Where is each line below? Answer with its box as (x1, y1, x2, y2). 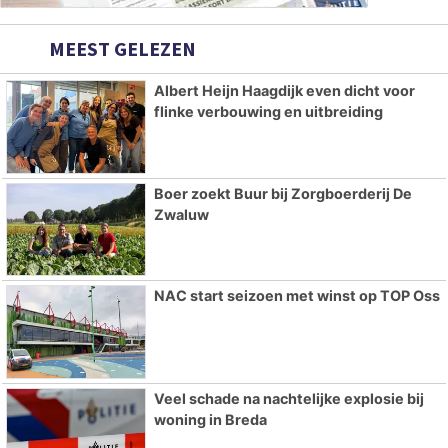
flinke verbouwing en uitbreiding (153, 102, 383, 120)
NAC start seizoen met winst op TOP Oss (153, 287, 440, 305)
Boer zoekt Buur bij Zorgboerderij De (153, 184, 412, 202)
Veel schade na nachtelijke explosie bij (153, 390, 424, 408)
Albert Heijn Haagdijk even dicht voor (153, 81, 415, 99)
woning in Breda (153, 411, 267, 429)
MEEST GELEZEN (45, 35, 196, 61)
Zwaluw (153, 205, 209, 223)
